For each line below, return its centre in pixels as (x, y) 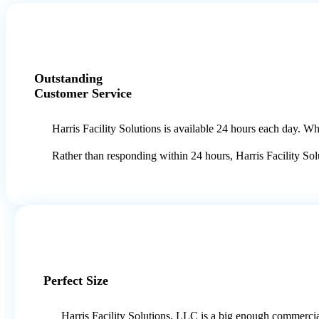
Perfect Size (76, 281)
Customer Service (83, 94)
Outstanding (68, 79)
